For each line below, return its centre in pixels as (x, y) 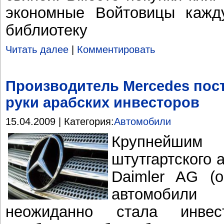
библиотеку (46, 30)
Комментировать (116, 50)
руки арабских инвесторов (102, 102)
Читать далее (37, 50)
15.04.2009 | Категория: (60, 122)
